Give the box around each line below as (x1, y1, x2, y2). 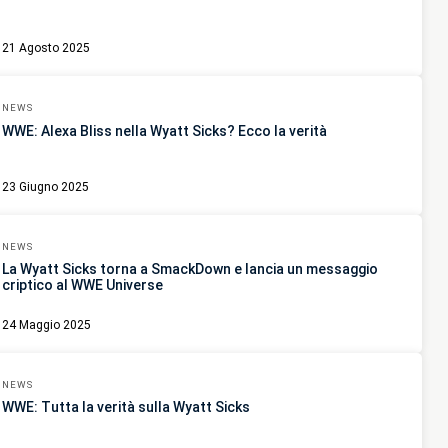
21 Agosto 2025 (2, 41, 90, 56)
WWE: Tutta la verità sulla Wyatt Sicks (2, 398, 250, 415)
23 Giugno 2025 (2, 179, 89, 194)
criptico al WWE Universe (2, 276, 163, 293)
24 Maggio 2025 (2, 317, 91, 332)
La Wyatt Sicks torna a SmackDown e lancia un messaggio (2, 260, 378, 277)
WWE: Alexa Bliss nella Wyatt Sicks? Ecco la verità (2, 122, 327, 139)
